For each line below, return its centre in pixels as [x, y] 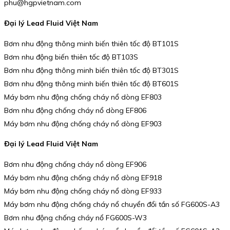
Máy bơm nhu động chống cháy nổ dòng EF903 [83, 123]
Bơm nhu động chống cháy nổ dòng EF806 [75, 110]
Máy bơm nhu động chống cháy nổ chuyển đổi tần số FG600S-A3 [112, 204]
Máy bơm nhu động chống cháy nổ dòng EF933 [83, 191]
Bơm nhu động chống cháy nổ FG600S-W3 [75, 217]
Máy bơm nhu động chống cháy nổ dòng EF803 [83, 97]
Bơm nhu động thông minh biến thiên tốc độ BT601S [91, 83]
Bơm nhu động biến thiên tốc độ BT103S [71, 57]
